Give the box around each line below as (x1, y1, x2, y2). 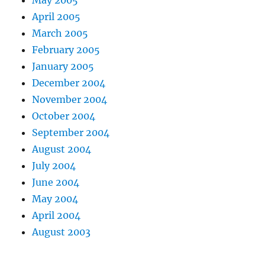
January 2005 (32, 60, 95, 73)
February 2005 (32, 44, 101, 56)
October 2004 (32, 110, 96, 122)
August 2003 (32, 226, 91, 238)
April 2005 (32, 11, 81, 23)
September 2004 (32, 127, 110, 139)
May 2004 (32, 193, 79, 205)
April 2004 (32, 209, 81, 222)
